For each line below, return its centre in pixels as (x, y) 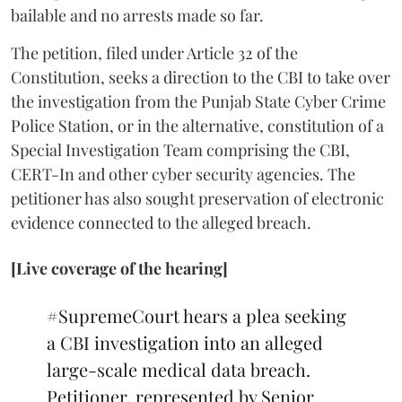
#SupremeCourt (113, 315)
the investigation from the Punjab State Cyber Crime (198, 101)
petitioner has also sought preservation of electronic (197, 198)
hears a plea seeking (263, 315)
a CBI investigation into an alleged (185, 342)
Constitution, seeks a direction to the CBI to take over (201, 77)
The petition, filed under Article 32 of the (154, 52)
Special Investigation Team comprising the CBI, (180, 149)
